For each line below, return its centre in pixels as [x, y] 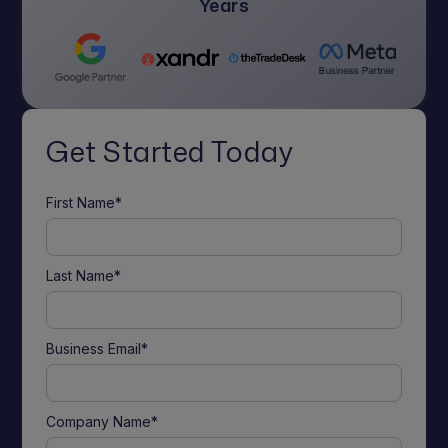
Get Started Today [170, 150]
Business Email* [97, 348]
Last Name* [84, 275]
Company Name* [102, 421]
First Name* [84, 202]
